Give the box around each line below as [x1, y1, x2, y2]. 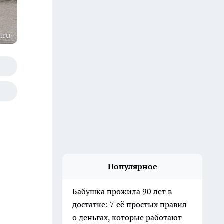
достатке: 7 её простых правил [72, 199, 187, 209]
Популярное [107, 161, 157, 171]
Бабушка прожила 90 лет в [72, 186, 172, 196]
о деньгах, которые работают [72, 212, 182, 222]
